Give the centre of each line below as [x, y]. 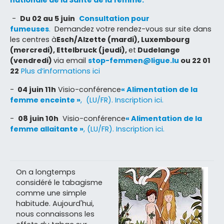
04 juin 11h [36, 89]
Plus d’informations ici [59, 71]
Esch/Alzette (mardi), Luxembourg [123, 39]
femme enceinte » [45, 100]
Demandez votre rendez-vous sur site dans [131, 29]
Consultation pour [114, 18]
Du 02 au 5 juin [47, 18]
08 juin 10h [38, 118]
